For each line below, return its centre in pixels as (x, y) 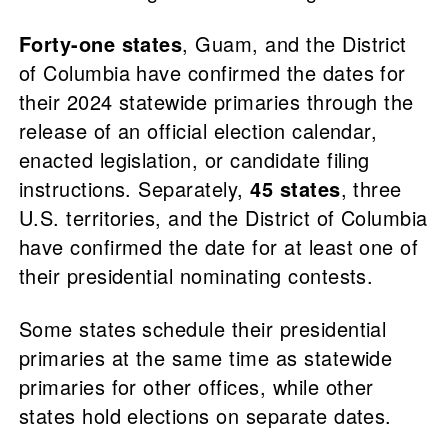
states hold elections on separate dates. (208, 416)
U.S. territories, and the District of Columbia (223, 218)
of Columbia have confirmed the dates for (212, 73)
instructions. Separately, (134, 189)
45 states (295, 189)
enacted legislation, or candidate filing (194, 160)
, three (371, 189)
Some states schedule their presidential (202, 329)
